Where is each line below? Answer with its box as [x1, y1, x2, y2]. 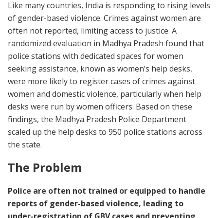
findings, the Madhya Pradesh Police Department [8, 113, 186, 125]
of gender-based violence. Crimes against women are [8, 12, 201, 23]
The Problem [8, 159, 85, 176]
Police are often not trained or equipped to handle [8, 185, 205, 197]
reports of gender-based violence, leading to [8, 198, 183, 209]
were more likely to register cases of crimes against [8, 75, 195, 87]
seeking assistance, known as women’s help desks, [8, 63, 192, 74]
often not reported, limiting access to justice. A [8, 25, 177, 36]
